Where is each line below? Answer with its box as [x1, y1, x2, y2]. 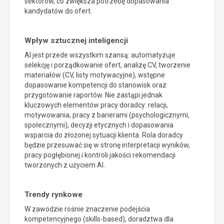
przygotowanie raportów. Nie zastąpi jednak [24, 90, 162, 99]
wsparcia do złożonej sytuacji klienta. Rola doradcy [24, 130, 183, 139]
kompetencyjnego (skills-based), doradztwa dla [24, 214, 173, 223]
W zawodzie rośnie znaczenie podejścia [24, 204, 150, 213]
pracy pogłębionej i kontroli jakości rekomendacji [24, 150, 175, 159]
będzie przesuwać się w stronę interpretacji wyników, [24, 140, 190, 149]
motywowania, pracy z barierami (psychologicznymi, [24, 110, 189, 119]
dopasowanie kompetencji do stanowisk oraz [24, 80, 166, 89]
